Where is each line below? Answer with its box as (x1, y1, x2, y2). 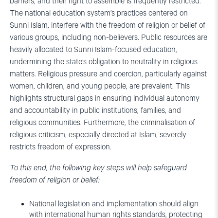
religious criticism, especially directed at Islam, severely (10, 130, 186, 140)
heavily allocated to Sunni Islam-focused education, (10, 45, 177, 55)
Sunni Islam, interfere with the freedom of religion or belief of (10, 21, 205, 31)
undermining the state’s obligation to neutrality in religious (10, 57, 198, 67)
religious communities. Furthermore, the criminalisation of (10, 118, 195, 128)
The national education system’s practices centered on (10, 9, 188, 18)
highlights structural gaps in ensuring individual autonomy (10, 94, 200, 104)
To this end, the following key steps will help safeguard (10, 163, 187, 173)
